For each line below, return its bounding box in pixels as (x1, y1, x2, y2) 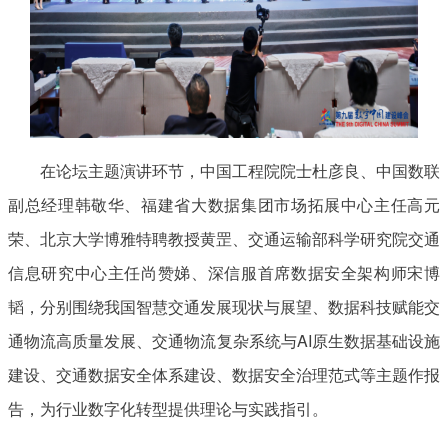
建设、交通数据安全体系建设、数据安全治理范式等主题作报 (8, 362, 440, 386)
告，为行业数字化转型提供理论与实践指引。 (8, 396, 328, 420)
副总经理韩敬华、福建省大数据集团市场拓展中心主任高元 (8, 192, 440, 216)
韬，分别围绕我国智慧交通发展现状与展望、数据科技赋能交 (8, 294, 440, 318)
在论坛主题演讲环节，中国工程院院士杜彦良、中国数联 (40, 158, 440, 182)
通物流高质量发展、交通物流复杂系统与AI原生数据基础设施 (8, 328, 440, 352)
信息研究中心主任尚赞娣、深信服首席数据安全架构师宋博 (8, 260, 440, 284)
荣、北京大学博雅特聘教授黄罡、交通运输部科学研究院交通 (8, 226, 440, 250)
